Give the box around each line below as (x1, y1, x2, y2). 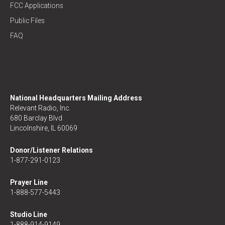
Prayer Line (10, 178, 48, 186)
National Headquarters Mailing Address (10, 94, 142, 102)
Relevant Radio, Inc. (10, 104, 70, 112)
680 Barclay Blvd (10, 114, 62, 122)
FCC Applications (10, 2, 63, 10)
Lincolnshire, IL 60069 (10, 124, 77, 132)
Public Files (10, 17, 45, 25)
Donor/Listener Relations (10, 146, 93, 154)
